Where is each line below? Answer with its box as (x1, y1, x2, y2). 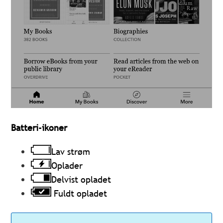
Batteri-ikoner (11, 121, 68, 133)
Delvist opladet (51, 173, 111, 185)
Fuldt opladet (51, 188, 108, 200)
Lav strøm (51, 145, 91, 157)
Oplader (51, 159, 83, 171)
